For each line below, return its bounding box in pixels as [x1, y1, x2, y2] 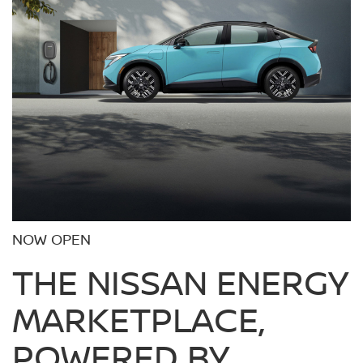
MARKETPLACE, [12, 295, 264, 343]
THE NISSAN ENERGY [12, 258, 348, 305]
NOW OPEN [12, 228, 91, 250]
